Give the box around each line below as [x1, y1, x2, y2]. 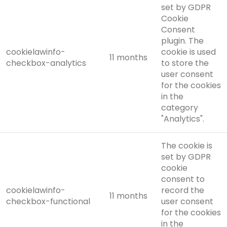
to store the [161, 57, 209, 69]
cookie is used [161, 46, 216, 58]
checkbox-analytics [6, 57, 86, 69]
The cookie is [161, 140, 212, 152]
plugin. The [161, 35, 204, 47]
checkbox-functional [6, 196, 90, 208]
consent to [161, 173, 205, 185]
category [161, 102, 198, 114]
